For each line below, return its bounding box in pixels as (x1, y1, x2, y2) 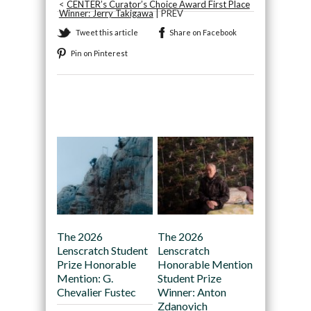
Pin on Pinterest (70, 49, 128, 58)
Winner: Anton (157, 285, 226, 299)
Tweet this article (75, 28, 138, 37)
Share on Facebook (169, 28, 237, 37)
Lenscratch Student (56, 244, 148, 258)
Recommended (62, 103, 134, 117)
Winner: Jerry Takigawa (58, 8, 153, 19)
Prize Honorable (56, 258, 136, 271)
